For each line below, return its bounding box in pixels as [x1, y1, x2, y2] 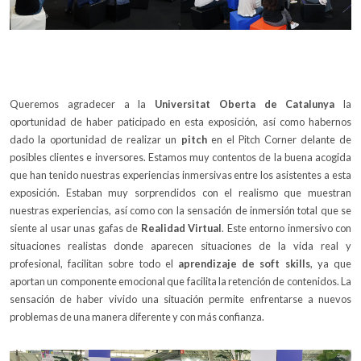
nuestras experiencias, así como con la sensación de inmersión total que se [10, 203, 351, 217]
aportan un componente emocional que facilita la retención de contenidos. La [10, 274, 351, 288]
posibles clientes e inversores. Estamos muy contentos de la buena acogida [10, 150, 351, 164]
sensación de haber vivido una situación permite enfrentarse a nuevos [10, 292, 351, 305]
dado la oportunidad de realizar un [10, 132, 181, 146]
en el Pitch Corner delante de [206, 132, 351, 146]
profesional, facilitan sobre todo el [10, 256, 178, 270]
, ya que [309, 256, 352, 270]
